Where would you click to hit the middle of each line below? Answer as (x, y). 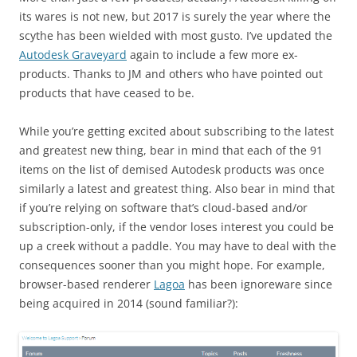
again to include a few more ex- (212, 55)
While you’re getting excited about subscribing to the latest (177, 131)
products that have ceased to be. (107, 93)
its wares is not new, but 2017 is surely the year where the (175, 16)
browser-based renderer (86, 284)
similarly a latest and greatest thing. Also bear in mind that (177, 188)
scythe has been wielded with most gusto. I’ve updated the (176, 35)
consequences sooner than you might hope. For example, (172, 265)
